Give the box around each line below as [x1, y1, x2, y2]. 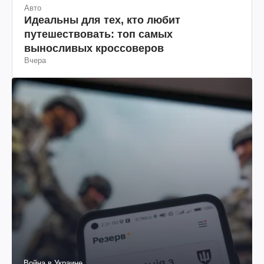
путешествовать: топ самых [24, 28, 173, 40]
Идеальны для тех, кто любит [24, 14, 180, 26]
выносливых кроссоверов [24, 42, 164, 54]
